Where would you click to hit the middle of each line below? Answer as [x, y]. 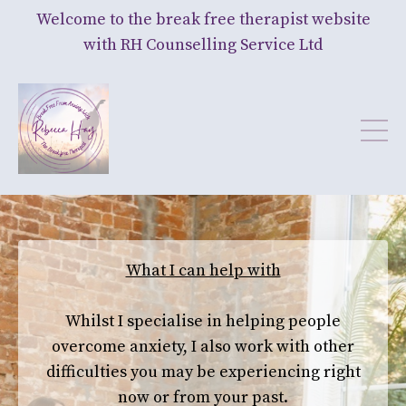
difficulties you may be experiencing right [203, 372]
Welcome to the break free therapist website [203, 19]
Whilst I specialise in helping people [203, 321]
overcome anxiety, [121, 347]
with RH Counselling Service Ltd [203, 45]
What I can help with [203, 271]
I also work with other [273, 347]
